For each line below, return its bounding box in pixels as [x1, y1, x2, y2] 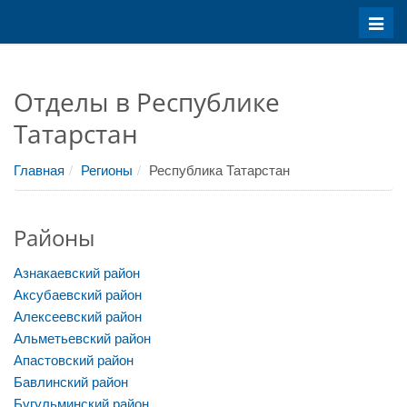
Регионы [81, 160, 133, 179]
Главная [14, 160, 65, 179]
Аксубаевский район [14, 284, 142, 303]
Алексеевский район [14, 306, 142, 325]
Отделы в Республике [14, 84, 280, 119]
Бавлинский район [14, 372, 128, 391]
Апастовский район [14, 350, 134, 369]
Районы [14, 223, 94, 253]
